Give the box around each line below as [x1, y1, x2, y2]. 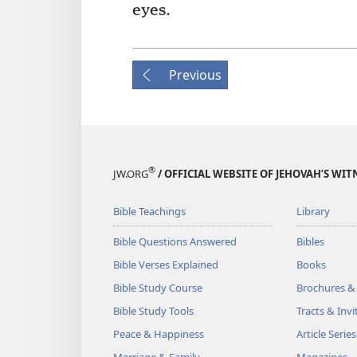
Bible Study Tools [113, 303, 194, 318]
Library [296, 203, 330, 218]
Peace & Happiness [113, 326, 204, 341]
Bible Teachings [113, 203, 186, 218]
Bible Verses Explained [113, 257, 218, 272]
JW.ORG [113, 166, 148, 181]
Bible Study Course [113, 280, 202, 295]
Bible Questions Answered [113, 233, 237, 249]
